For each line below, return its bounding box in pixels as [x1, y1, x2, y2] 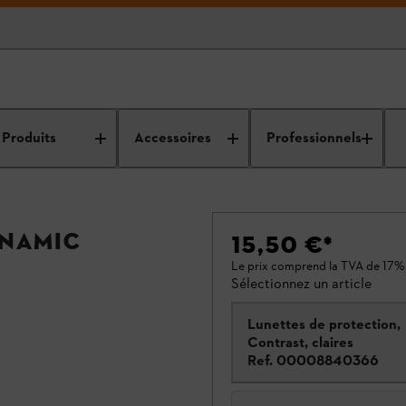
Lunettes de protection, [247, 315, 401, 333]
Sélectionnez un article [231, 275, 372, 292]
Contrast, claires [247, 333, 353, 351]
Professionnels [266, 128, 362, 149]
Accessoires [133, 128, 211, 149]
